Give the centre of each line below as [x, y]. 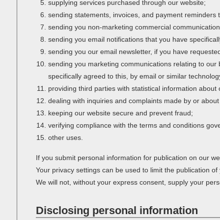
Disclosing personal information [117, 210]
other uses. [66, 137]
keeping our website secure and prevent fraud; [121, 113]
